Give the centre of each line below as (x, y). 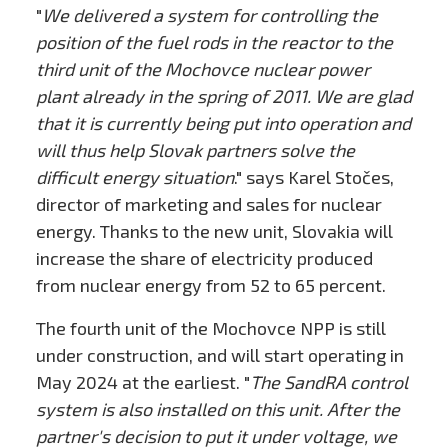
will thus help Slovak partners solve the (195, 150)
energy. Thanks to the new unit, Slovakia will (214, 231)
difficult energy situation (134, 177)
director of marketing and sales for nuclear (208, 204)
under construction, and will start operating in (219, 355)
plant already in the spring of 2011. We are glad (223, 96)
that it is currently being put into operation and (223, 123)
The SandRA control (328, 382)
